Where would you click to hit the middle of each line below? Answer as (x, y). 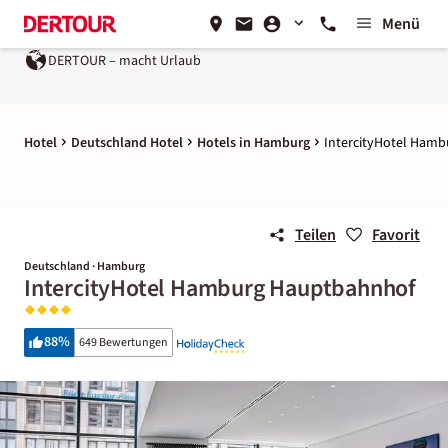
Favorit (396, 235)
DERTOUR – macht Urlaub (124, 60)
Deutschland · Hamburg (84, 266)
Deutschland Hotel (127, 143)
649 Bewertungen (123, 342)
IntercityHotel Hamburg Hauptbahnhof (220, 288)
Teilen (315, 235)
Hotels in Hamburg (253, 143)
